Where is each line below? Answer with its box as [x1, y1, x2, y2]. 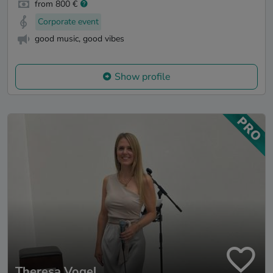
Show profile [115, 70, 171, 84]
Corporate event [38, 15, 99, 27]
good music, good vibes [35, 33, 124, 45]
